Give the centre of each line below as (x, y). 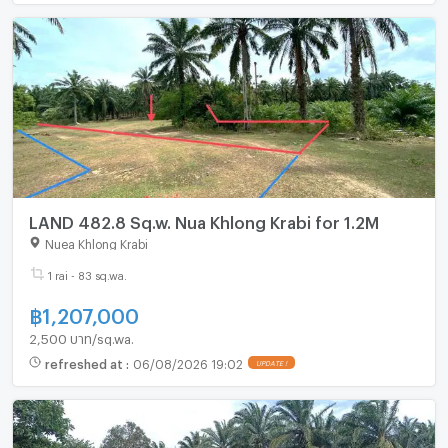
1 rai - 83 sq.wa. (87, 273)
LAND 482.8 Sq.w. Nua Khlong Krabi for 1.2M (203, 219)
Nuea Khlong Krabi (96, 241)
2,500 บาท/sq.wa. (81, 335)
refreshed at (85, 362)
